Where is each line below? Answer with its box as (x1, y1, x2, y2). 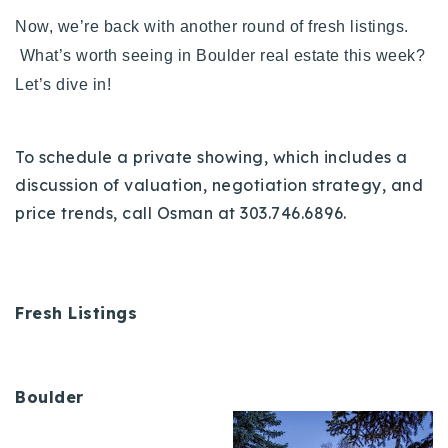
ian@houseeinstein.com (22, 193, 219, 214)
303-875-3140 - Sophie (22, 37, 209, 58)
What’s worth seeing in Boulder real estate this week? (15, 46, 425, 64)
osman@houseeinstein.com (22, 135, 247, 156)
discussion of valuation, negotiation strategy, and (15, 174, 423, 195)
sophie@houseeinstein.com (22, 164, 247, 185)
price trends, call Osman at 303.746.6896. (15, 202, 347, 223)
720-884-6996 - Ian (22, 66, 189, 87)
